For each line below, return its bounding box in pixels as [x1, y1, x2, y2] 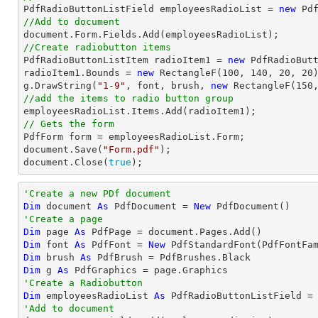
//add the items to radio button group [23, 93, 234, 104]
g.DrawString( [23, 80, 97, 91]
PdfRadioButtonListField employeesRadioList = [23, 4, 279, 14]
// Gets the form [23, 119, 114, 129]
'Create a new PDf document [23, 188, 171, 199]
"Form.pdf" [103, 144, 160, 155]
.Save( [69, 144, 103, 155]
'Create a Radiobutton [23, 278, 143, 288]
